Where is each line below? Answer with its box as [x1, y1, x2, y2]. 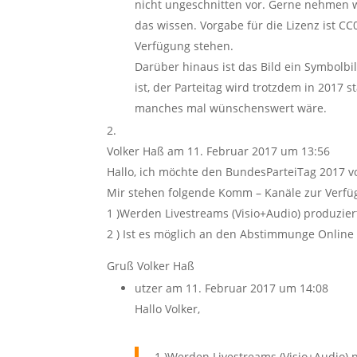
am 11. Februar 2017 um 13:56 [167, 143, 331, 159]
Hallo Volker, [135, 301, 201, 316]
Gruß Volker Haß [107, 258, 195, 273]
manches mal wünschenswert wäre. [135, 100, 328, 116]
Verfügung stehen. [135, 38, 234, 53]
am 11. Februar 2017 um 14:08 [166, 280, 329, 296]
